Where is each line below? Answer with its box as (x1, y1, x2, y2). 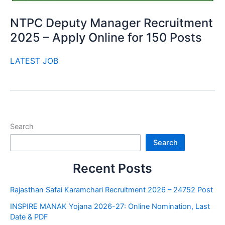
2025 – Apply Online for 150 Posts (10, 30, 202, 45)
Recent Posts (73, 160, 152, 176)
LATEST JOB (10, 55, 58, 66)
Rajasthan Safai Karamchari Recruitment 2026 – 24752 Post (10, 185, 213, 194)
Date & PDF (10, 212, 48, 221)
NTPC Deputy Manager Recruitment (10, 15, 213, 30)
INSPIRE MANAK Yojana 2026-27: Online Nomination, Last (10, 201, 210, 211)
